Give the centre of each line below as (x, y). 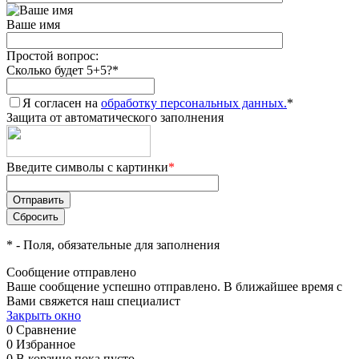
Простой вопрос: (52, 56)
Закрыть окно (44, 315)
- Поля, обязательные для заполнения (116, 245)
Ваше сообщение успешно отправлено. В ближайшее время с (174, 286)
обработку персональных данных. (194, 103)
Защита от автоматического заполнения (115, 117)
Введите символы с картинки (87, 167)
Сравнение (46, 330)
